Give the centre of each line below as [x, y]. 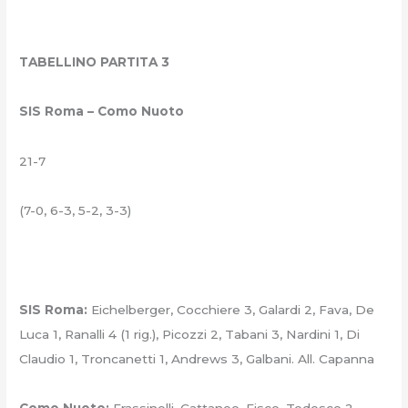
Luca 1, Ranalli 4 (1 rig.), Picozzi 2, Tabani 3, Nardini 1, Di [190, 334]
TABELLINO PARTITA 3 [95, 62]
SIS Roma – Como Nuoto [102, 112]
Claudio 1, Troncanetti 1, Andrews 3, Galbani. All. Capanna [197, 358]
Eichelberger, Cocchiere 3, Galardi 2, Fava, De [231, 309]
